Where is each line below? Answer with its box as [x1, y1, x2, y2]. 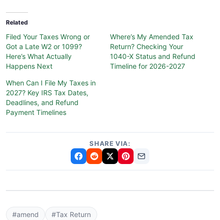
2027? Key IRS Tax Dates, [6, 88, 88, 97]
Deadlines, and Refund [6, 98, 79, 107]
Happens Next [6, 61, 53, 70]
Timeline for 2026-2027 [110, 61, 185, 70]
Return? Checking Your [110, 42, 183, 51]
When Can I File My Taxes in [6, 78, 96, 87]
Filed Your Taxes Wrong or [6, 32, 90, 41]
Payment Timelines [6, 108, 66, 116]
